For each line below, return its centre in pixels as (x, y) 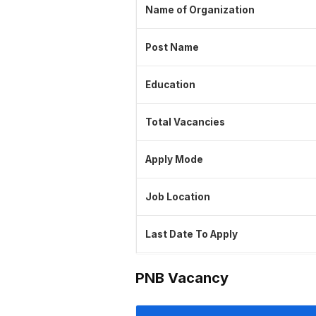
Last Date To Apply (192, 235)
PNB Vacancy (182, 278)
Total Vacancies (185, 122)
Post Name (172, 48)
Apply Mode (174, 160)
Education (170, 85)
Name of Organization (200, 10)
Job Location (178, 197)
